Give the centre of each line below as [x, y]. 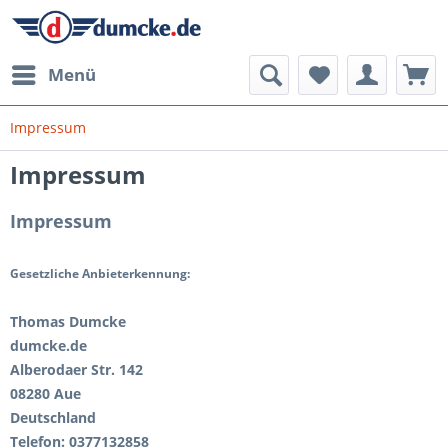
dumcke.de [48, 345]
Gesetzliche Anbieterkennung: [100, 273]
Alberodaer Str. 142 [76, 369]
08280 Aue [45, 393]
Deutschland [53, 417]
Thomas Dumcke [68, 321]
